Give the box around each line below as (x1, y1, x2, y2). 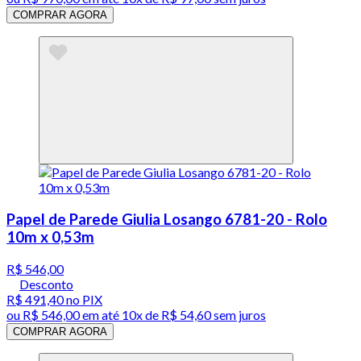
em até (80, 306, 122, 322)
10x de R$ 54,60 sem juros (122, 306, 266, 322)
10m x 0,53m (6, 228, 94, 247)
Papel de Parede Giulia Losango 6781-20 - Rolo (6, 210, 327, 229)
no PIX (64, 291, 102, 307)
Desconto (19, 276, 73, 292)
